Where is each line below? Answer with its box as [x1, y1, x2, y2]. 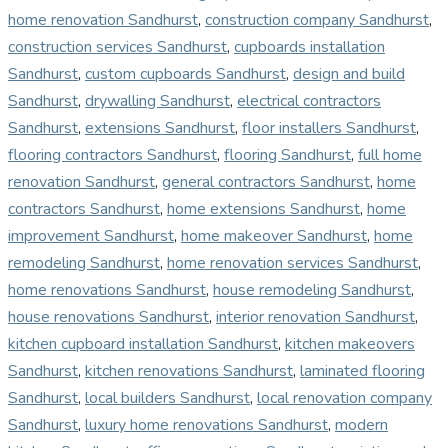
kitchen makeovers [285, 332, 415, 355]
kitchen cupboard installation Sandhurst [8, 332, 278, 355]
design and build [293, 62, 405, 85]
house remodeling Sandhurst [213, 278, 411, 301]
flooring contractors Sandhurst [8, 143, 217, 166]
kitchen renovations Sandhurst [85, 359, 293, 382]
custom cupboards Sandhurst [85, 62, 286, 85]
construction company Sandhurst [205, 8, 429, 31]
